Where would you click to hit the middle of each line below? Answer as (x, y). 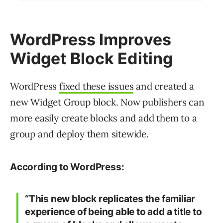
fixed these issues (97, 86)
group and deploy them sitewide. (79, 134)
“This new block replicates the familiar (110, 199)
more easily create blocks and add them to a (104, 118)
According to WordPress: (67, 167)
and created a (164, 86)
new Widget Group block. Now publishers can (107, 102)
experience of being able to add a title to (113, 212)
